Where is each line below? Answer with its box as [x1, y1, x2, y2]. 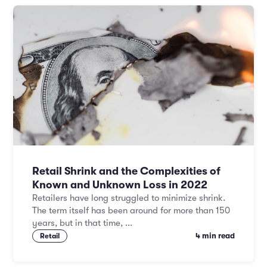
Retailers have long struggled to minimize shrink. [32, 193, 225, 203]
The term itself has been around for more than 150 [32, 205, 230, 216]
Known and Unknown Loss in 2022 [32, 179, 207, 191]
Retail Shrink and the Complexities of [32, 165, 221, 177]
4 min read [195, 231, 235, 240]
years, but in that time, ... [32, 218, 132, 228]
